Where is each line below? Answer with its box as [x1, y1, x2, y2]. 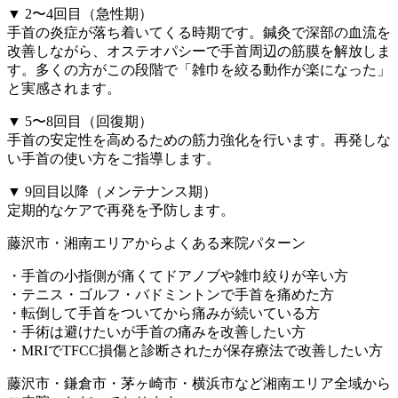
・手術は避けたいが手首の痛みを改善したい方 [7, 323, 306, 339]
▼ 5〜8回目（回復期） [7, 113, 153, 129]
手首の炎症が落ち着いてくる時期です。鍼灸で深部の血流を [7, 24, 391, 40]
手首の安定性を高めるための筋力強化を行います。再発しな [7, 131, 391, 147]
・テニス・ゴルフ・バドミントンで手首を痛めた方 [7, 286, 334, 302]
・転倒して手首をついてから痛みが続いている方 [7, 305, 320, 321]
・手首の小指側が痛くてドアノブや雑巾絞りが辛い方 [7, 267, 348, 283]
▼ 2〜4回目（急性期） [7, 5, 153, 21]
